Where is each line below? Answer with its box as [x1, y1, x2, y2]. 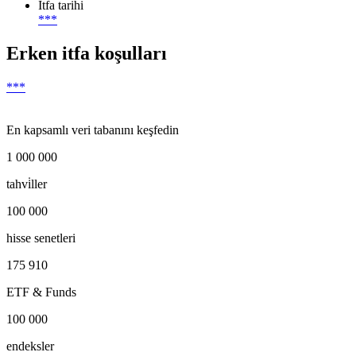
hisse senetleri [6, 231, 75, 246]
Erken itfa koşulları [6, 43, 167, 64]
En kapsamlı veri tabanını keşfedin [6, 123, 179, 137]
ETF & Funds [6, 285, 76, 300]
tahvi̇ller [6, 177, 47, 192]
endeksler [6, 339, 54, 354]
